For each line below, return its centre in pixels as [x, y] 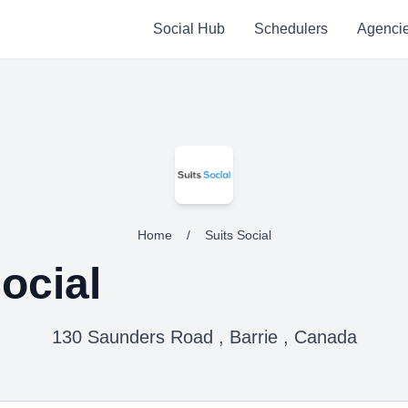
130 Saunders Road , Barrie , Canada [204, 337]
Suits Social [238, 235]
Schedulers [291, 29]
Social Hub [189, 29]
